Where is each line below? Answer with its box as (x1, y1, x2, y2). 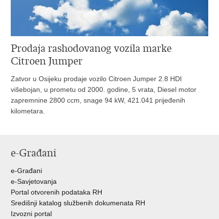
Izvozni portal (11, 209, 52, 218)
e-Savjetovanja (11, 177, 57, 185)
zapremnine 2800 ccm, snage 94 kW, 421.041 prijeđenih (11, 96, 186, 104)
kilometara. (11, 107, 45, 115)
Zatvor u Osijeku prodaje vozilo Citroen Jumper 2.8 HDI (11, 74, 182, 83)
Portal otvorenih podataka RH (11, 188, 103, 196)
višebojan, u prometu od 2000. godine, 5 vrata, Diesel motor (11, 85, 197, 93)
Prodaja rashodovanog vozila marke (11, 42, 172, 55)
